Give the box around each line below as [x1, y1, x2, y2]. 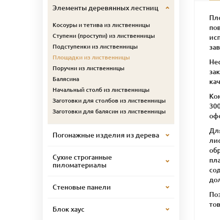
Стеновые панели [53, 183, 111, 191]
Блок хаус [53, 205, 84, 213]
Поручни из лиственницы [53, 64, 124, 71]
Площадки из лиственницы [53, 54, 130, 60]
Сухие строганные [53, 153, 112, 161]
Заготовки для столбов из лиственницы [53, 97, 165, 104]
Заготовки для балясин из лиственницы [53, 108, 165, 114]
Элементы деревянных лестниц [53, 3, 159, 12]
